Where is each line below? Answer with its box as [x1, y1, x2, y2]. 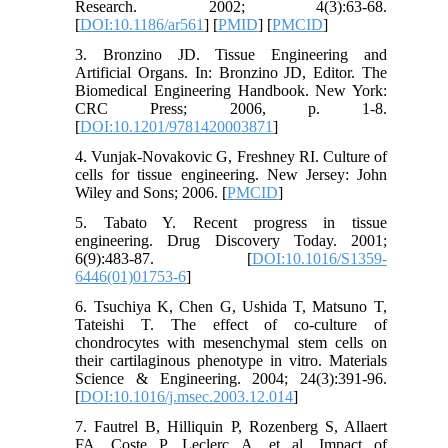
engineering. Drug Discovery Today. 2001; [75, 231, 387, 249]
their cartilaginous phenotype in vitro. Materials [75, 351, 387, 369]
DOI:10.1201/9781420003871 [80, 117, 274, 135]
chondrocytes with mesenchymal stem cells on [75, 333, 387, 351]
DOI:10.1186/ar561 [80, 15, 205, 33]
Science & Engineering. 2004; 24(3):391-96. [75, 369, 387, 387]
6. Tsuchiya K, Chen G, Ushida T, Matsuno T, [75, 297, 387, 315]
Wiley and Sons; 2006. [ [75, 183, 228, 201]
